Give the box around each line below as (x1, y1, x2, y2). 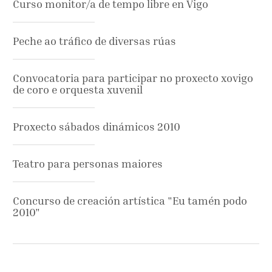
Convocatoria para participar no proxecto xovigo (13, 71, 253, 84)
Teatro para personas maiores (13, 157, 163, 170)
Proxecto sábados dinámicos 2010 (13, 120, 180, 133)
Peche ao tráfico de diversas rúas (13, 34, 176, 47)
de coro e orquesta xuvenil (13, 83, 143, 96)
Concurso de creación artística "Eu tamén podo (13, 194, 247, 207)
